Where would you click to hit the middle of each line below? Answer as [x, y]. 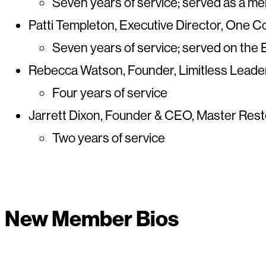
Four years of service [110, 93]
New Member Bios [92, 218]
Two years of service [109, 138]
